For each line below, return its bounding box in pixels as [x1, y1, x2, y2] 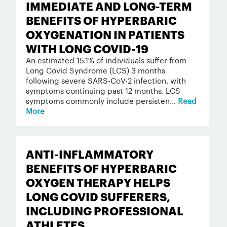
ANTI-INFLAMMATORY [25, 145, 154, 161]
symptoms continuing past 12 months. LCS [25, 85, 180, 96]
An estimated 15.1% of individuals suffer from [25, 55, 186, 65]
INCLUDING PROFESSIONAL [25, 202, 183, 218]
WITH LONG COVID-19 [25, 40, 148, 56]
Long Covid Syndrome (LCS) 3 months [25, 65, 165, 75]
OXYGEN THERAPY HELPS [25, 174, 170, 190]
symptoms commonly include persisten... [25, 95, 178, 106]
